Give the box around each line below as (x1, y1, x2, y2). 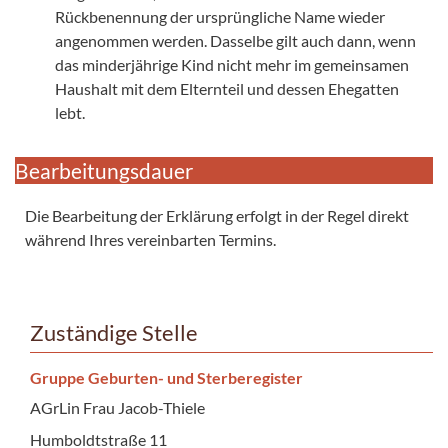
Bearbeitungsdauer (15, 157, 193, 183)
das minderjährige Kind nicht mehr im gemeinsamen (55, 54, 409, 74)
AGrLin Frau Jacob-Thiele (30, 397, 205, 417)
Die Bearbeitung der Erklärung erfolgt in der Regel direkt (25, 205, 409, 225)
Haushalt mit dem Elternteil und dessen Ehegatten (55, 78, 399, 98)
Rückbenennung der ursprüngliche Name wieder (55, 6, 385, 26)
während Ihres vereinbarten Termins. (25, 229, 276, 249)
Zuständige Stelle (30, 319, 198, 346)
